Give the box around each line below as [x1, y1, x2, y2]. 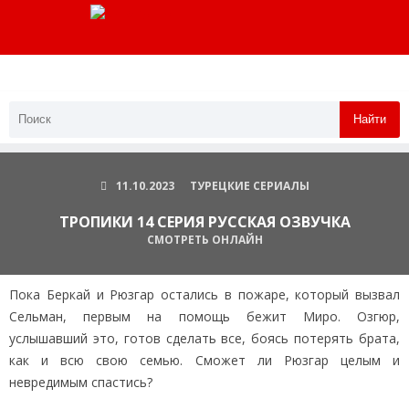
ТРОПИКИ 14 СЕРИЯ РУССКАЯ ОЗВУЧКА [58, 211, 351, 232]
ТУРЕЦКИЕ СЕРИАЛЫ [189, 177, 309, 194]
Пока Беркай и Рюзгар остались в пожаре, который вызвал [9, 285, 400, 303]
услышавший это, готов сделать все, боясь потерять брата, [9, 329, 400, 347]
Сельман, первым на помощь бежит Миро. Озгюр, [9, 307, 400, 325]
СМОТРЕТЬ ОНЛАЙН [146, 231, 263, 247]
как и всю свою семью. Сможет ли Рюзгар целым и [9, 351, 400, 369]
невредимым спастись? [9, 372, 152, 391]
